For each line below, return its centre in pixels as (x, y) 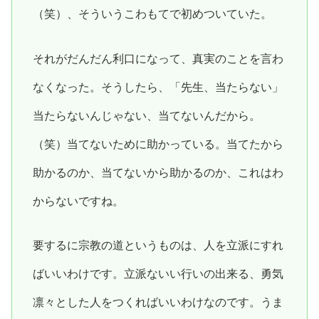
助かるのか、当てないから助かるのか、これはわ (158, 172)
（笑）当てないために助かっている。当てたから (158, 144)
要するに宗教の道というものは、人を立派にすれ (158, 245)
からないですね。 (78, 201)
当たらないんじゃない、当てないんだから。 (146, 115)
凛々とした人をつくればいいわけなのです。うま (158, 302)
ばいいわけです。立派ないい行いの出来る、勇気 (158, 273)
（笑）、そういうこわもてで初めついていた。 (152, 14)
